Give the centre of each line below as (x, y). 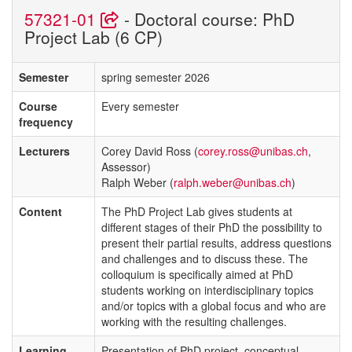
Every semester (140, 106)
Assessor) (126, 166)
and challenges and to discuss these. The (205, 258)
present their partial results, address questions (216, 242)
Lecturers (44, 150)
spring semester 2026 (156, 77)
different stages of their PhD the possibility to (212, 227)
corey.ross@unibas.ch (253, 150)
